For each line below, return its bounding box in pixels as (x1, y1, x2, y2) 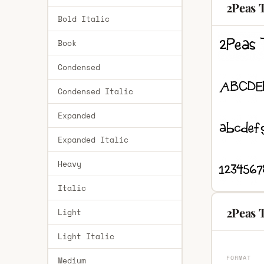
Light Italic (57, 230, 114, 242)
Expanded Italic (57, 134, 128, 146)
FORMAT (226, 253, 251, 262)
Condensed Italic (57, 85, 133, 97)
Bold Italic (57, 13, 110, 25)
